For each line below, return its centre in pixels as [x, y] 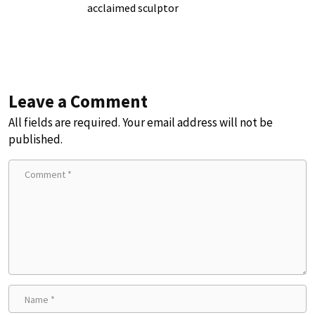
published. [36, 139]
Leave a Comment [78, 101]
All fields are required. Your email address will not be [141, 122]
